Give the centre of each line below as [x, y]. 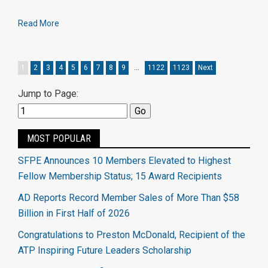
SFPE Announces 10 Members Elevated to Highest [124, 161]
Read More [39, 24]
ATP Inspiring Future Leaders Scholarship [105, 251]
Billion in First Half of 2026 [74, 214]
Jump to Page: [48, 94]
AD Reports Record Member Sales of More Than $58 [129, 198]
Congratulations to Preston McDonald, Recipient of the [132, 235]
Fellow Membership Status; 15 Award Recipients [120, 176]
